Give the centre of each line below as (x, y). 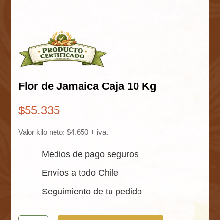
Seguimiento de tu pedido (92, 192)
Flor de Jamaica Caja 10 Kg (87, 86)
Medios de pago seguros (90, 154)
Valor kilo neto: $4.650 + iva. (63, 132)
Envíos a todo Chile (80, 173)
